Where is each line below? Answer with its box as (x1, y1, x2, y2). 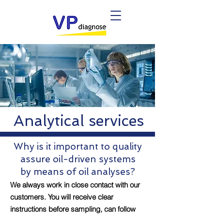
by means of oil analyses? (20, 166, 135, 177)
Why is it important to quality (14, 141, 142, 152)
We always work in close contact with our (10, 180, 140, 189)
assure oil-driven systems (20, 154, 136, 165)
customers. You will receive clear (10, 192, 113, 201)
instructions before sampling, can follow (10, 204, 136, 214)
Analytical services (13, 112, 144, 129)
